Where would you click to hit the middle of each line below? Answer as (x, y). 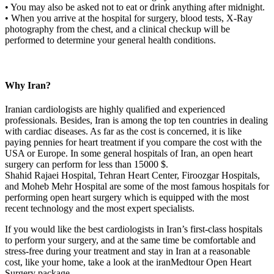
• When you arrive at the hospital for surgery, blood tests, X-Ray (129, 18)
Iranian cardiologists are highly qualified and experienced (115, 109)
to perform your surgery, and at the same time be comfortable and (130, 240)
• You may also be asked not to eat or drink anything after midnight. (135, 7)
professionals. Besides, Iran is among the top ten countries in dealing (136, 120)
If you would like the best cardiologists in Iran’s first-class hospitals (134, 229)
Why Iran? (28, 85)
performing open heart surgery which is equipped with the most (127, 197)
